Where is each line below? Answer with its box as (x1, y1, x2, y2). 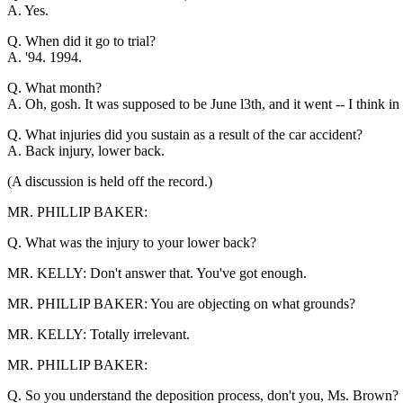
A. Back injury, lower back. (7, 142, 165, 158)
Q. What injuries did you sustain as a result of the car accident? (7, 126, 363, 142)
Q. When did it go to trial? (7, 32, 156, 49)
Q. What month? (7, 79, 102, 95)
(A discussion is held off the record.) (7, 173, 212, 189)
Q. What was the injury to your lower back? (7, 234, 256, 250)
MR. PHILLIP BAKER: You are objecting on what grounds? (7, 295, 355, 311)
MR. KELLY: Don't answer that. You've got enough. (7, 264, 307, 281)
